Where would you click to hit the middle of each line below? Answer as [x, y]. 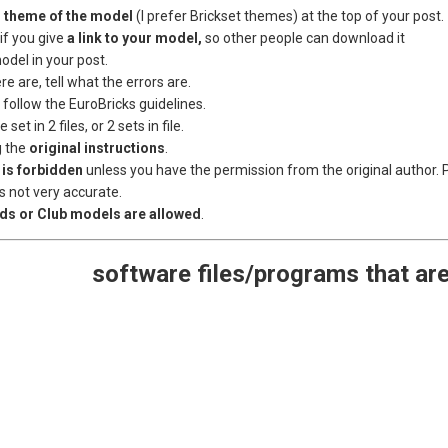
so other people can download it [304, 38]
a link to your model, [135, 38]
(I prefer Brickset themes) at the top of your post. [290, 16]
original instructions [97, 148]
